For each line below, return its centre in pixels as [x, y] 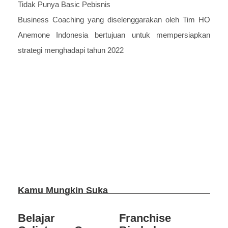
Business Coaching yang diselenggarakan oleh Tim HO [114, 19]
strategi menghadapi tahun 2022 [70, 50]
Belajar [36, 218]
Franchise [145, 218]
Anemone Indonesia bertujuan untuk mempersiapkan [114, 35]
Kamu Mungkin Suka [63, 191]
